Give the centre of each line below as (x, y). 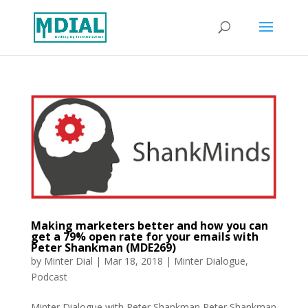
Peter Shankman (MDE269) (103, 248)
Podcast (49, 277)
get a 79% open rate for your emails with (144, 237)
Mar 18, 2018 (133, 261)
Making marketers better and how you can (149, 226)
